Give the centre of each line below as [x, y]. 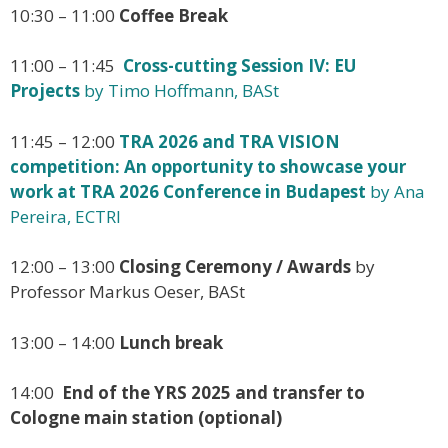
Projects [45, 91]
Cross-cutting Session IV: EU [239, 66]
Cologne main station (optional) [146, 418]
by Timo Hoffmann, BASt [179, 91]
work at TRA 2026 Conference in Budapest [188, 191]
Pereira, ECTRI [65, 216]
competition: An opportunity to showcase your [208, 166]
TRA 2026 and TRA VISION [229, 141]
